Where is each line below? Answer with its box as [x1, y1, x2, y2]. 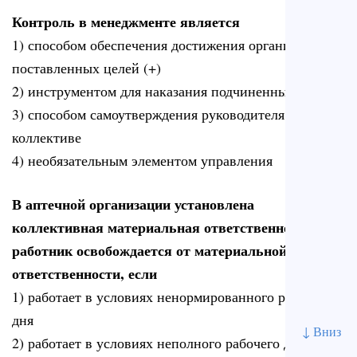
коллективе [12, 127, 81, 147]
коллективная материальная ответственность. [12, 216, 316, 237]
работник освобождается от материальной [12, 239, 287, 261]
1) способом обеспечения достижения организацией [12, 35, 333, 55]
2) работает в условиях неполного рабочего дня [12, 332, 305, 352]
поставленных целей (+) [12, 58, 161, 78]
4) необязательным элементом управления [12, 151, 273, 171]
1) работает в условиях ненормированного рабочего [12, 286, 332, 306]
